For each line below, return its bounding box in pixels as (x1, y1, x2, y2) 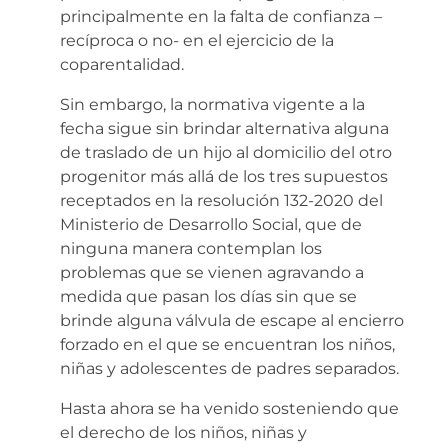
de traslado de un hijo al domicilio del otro (60, 142, 392, 162)
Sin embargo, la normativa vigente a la (60, 94, 365, 114)
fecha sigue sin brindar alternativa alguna (60, 118, 389, 138)
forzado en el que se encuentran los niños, (60, 334, 395, 354)
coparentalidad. (60, 54, 184, 74)
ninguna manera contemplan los (60, 238, 322, 258)
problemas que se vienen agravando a (60, 262, 364, 282)
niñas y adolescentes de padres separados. (60, 358, 399, 378)
